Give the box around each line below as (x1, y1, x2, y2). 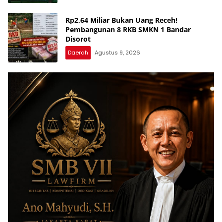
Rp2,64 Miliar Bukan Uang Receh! (65, 15, 177, 25)
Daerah (68, 49, 88, 57)
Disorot (65, 34, 91, 44)
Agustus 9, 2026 (95, 49, 140, 57)
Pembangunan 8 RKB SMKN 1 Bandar (65, 25, 191, 35)
